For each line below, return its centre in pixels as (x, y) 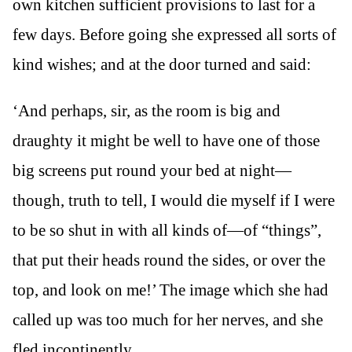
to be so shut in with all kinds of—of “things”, (167, 230)
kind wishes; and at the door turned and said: (162, 64)
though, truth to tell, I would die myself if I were (174, 200)
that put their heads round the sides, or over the (169, 260)
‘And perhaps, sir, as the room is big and (147, 110)
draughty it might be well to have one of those (166, 140)
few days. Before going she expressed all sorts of (174, 34)
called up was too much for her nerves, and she (168, 319)
